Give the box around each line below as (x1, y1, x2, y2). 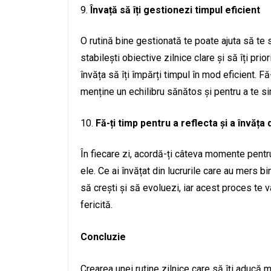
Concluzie (80, 231, 126, 243)
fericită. (80, 199, 113, 211)
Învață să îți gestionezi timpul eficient (90, 4, 260, 16)
